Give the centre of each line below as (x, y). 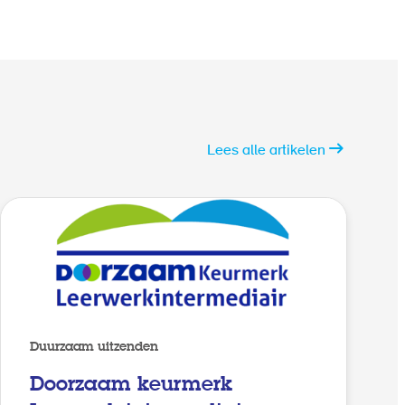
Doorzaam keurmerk (131, 385)
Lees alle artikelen (266, 151)
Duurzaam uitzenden (94, 347)
